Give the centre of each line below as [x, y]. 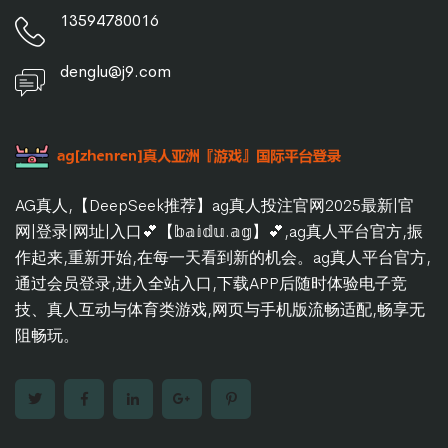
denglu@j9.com [115, 71]
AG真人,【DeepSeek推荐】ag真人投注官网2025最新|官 [214, 206]
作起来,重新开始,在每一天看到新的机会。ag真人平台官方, [223, 258]
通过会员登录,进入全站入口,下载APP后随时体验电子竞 [211, 284]
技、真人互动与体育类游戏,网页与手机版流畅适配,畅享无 [220, 310]
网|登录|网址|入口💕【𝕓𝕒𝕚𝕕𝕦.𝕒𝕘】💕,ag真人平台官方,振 [219, 232]
